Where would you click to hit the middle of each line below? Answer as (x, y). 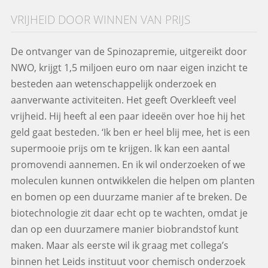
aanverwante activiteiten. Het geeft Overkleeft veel (123, 100)
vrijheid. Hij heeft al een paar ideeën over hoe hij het (128, 116)
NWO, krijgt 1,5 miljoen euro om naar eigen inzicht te (129, 67)
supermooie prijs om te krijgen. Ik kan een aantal (120, 148)
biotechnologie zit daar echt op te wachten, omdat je (129, 213)
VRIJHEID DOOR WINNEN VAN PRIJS (100, 19)
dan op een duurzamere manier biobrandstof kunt (124, 229)
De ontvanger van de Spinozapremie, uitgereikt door (129, 51)
